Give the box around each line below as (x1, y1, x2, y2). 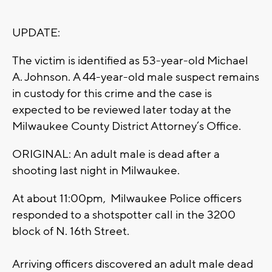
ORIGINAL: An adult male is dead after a (12, 147, 220, 162)
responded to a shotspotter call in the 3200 (12, 208, 236, 223)
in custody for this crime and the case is (12, 86, 212, 101)
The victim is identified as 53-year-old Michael (12, 53, 248, 69)
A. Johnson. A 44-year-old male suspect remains (12, 70, 259, 85)
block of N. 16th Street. (12, 224, 129, 239)
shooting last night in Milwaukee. (12, 163, 180, 178)
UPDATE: (12, 25, 60, 41)
